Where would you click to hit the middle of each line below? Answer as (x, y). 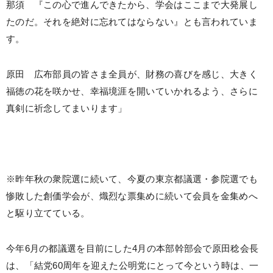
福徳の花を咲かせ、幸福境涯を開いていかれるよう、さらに (132, 91)
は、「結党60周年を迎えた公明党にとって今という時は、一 (133, 266)
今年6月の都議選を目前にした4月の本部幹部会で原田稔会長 (133, 249)
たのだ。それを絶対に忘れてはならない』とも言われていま (132, 22)
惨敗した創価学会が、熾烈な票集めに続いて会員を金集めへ (132, 196)
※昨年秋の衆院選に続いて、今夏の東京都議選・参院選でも (132, 179)
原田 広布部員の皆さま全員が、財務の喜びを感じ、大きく (132, 74)
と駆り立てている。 (48, 213)
